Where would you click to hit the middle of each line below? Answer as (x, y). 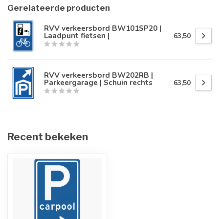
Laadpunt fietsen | (77, 35)
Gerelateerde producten (59, 8)
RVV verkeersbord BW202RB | (99, 75)
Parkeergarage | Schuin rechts (98, 82)
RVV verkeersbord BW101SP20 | (103, 28)
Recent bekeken (48, 137)
